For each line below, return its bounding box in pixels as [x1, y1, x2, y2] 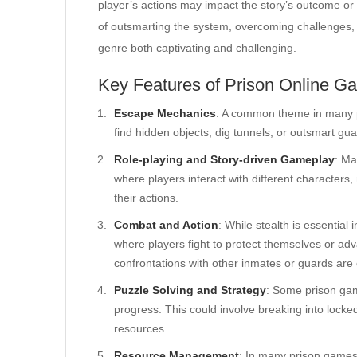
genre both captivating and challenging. [98, 41, 296, 54]
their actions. [114, 191, 178, 204]
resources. [114, 322, 167, 335]
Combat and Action [114, 218, 218, 231]
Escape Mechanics [114, 107, 216, 120]
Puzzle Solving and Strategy [114, 284, 266, 296]
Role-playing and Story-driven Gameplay [114, 153, 335, 166]
